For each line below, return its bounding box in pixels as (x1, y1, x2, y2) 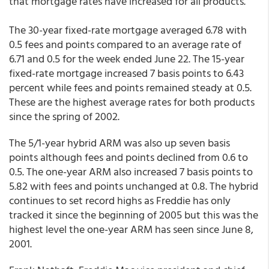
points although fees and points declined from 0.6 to (9, 149, 248, 165)
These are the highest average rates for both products (9, 94, 255, 110)
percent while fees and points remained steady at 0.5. (9, 79, 252, 95)
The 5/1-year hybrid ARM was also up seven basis (9, 134, 230, 151)
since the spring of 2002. (9, 108, 119, 124)
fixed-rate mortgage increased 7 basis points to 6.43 (9, 65, 244, 81)
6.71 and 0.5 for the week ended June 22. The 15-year (9, 50, 244, 67)
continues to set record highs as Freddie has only (9, 192, 231, 208)
